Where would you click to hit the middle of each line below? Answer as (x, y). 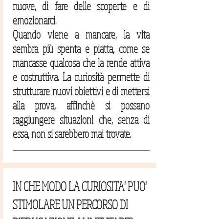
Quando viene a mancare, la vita (81, 34)
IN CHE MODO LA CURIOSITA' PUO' (80, 186)
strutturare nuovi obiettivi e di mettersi (81, 91)
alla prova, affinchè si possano (81, 105)
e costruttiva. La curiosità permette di (81, 77)
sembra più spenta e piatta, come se (81, 48)
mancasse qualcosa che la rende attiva (81, 62)
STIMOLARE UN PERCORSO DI (70, 204)
